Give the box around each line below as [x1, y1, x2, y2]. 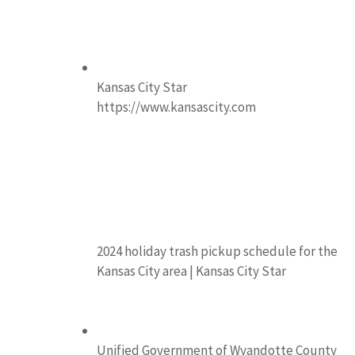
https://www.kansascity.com [97, 97, 256, 116]
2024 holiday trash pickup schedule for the [97, 242, 338, 260]
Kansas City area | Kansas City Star [97, 261, 286, 280]
